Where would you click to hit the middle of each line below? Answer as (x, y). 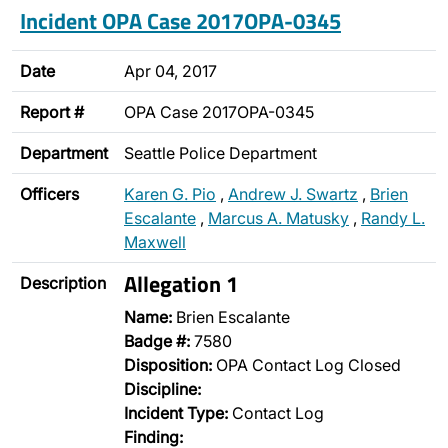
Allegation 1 (181, 283)
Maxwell (155, 242)
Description (63, 283)
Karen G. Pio (170, 194)
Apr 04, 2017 (170, 71)
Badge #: (157, 341)
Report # (52, 112)
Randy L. (393, 218)
